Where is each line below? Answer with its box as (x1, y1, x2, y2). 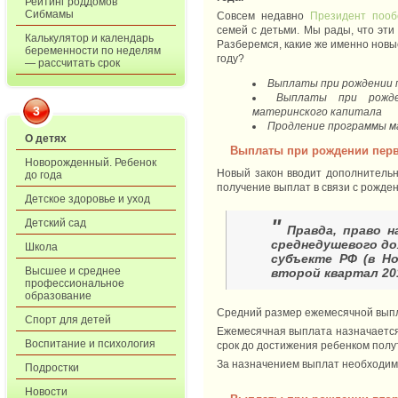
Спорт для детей (25, 314, 111, 326)
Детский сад (25, 217, 86, 229)
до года (25, 169, 62, 181)
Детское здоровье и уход (25, 193, 150, 205)
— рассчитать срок (25, 57, 120, 69)
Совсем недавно (217, 10, 310, 23)
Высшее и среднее (25, 265, 121, 277)
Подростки (25, 362, 79, 374)
